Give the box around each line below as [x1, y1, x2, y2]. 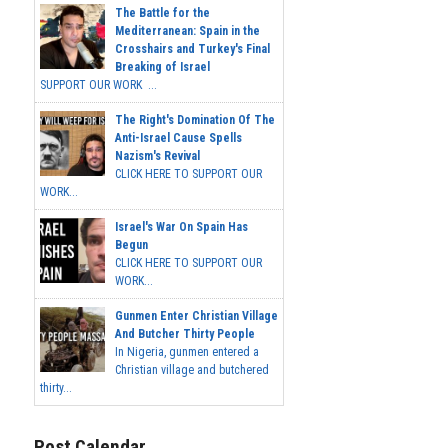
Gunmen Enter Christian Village [115, 309, 278, 324]
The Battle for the [115, 6, 210, 21]
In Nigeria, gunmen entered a [115, 345, 259, 360]
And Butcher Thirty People [115, 327, 255, 342]
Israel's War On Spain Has [115, 220, 248, 235]
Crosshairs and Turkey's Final [115, 42, 270, 57]
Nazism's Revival [115, 149, 200, 164]
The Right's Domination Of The [115, 113, 275, 128]
